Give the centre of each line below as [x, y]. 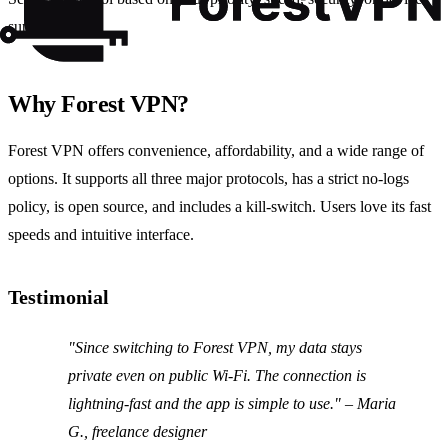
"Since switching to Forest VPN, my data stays [215, 348]
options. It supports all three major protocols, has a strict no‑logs [208, 179]
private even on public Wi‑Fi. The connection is [217, 376]
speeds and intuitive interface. [101, 235]
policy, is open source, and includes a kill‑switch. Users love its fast [219, 207]
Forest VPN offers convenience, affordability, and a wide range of [216, 151]
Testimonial [58, 297]
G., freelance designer [137, 432]
